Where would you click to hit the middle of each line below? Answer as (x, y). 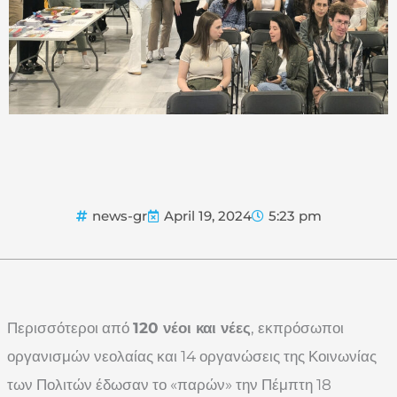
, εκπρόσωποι (297, 328)
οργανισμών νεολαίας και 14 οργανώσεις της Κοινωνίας (192, 356)
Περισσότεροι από (70, 328)
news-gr (120, 216)
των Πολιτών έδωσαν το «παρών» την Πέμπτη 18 (169, 385)
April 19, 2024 (208, 216)
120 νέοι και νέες (192, 328)
